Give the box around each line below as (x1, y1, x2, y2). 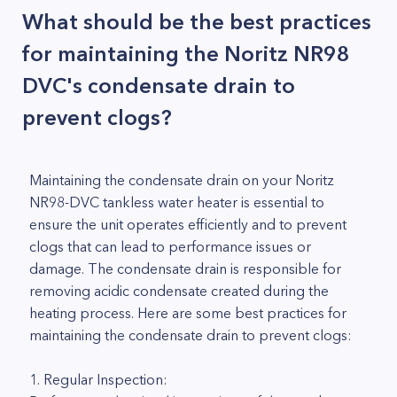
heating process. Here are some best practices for (29, 304, 346, 322)
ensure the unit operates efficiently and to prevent (29, 215, 346, 233)
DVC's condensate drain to (22, 73, 295, 98)
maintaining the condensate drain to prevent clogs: (29, 326, 352, 344)
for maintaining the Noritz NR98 (22, 41, 350, 66)
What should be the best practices (22, 9, 371, 35)
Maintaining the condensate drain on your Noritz (29, 171, 334, 189)
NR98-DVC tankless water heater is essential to (29, 193, 324, 211)
